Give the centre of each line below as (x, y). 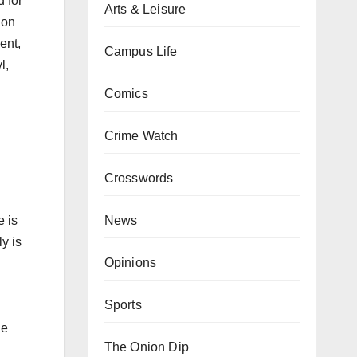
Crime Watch (141, 136)
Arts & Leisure (145, 9)
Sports (123, 305)
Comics (126, 94)
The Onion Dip (147, 347)
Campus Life (141, 51)
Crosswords (139, 178)
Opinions (130, 263)
